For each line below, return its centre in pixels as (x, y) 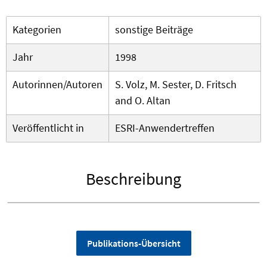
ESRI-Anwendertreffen (165, 128)
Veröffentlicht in (48, 128)
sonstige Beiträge (154, 30)
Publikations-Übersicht (133, 243)
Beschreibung (133, 179)
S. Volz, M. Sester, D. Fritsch (176, 85)
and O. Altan (143, 101)
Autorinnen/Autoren (58, 85)
